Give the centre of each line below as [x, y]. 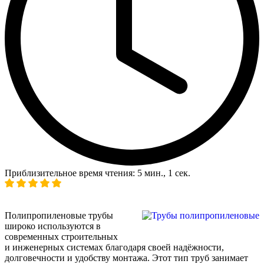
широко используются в [53, 226]
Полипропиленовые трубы [59, 215]
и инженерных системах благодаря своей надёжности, [114, 247]
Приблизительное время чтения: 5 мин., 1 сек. [98, 173]
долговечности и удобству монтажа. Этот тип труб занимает [126, 258]
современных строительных [61, 236]
